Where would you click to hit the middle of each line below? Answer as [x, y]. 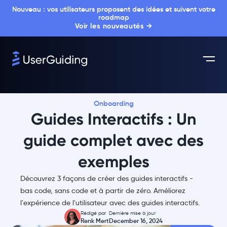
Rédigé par [93, 213]
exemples [113, 162]
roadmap [113, 17]
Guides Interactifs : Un [113, 119]
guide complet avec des [113, 140]
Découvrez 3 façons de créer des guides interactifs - [107, 178]
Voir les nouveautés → [113, 26]
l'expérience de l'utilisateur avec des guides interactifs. [110, 203]
